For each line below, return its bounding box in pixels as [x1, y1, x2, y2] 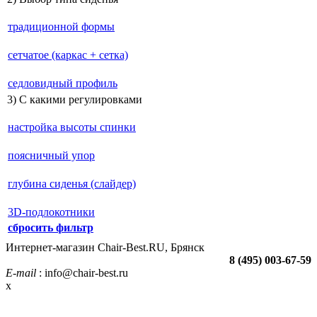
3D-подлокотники [8, 205, 95, 218]
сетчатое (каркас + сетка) [8, 48, 128, 61]
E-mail [6, 266, 36, 279]
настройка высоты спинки [8, 120, 136, 133]
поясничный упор [8, 149, 95, 161]
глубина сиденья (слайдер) [8, 177, 136, 190]
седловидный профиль [8, 76, 117, 89]
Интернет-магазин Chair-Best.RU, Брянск [6, 241, 204, 253]
